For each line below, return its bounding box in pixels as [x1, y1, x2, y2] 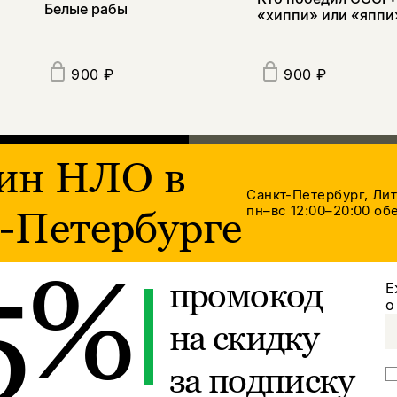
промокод [168, 275, 323, 316]
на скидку [168, 317, 319, 359]
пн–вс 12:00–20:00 [246, 202, 375, 220]
